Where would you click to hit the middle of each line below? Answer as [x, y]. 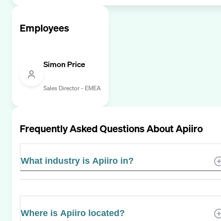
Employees [44, 28]
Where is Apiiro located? [73, 213]
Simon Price [64, 64]
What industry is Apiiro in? [77, 161]
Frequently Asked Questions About [98, 129]
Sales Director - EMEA [72, 88]
